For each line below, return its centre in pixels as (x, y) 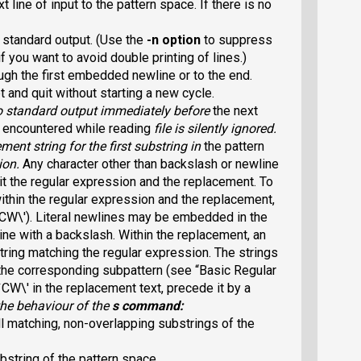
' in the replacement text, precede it (127, 288)
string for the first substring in (117, 147)
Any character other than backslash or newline (151, 164)
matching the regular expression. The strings (153, 253)
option (181, 40)
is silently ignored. (224, 129)
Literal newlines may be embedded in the (151, 218)
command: (151, 306)
